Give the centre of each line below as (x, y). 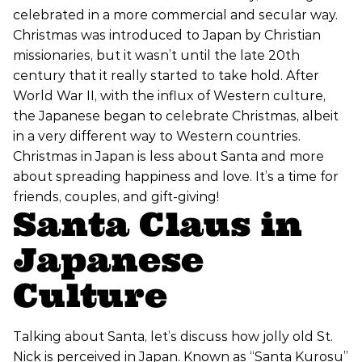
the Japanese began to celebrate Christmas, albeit (176, 116)
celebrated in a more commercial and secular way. (175, 15)
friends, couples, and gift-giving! (116, 197)
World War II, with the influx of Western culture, (169, 96)
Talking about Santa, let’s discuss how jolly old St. (173, 337)
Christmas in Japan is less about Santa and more (168, 157)
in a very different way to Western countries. (157, 137)
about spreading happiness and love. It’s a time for (176, 177)
